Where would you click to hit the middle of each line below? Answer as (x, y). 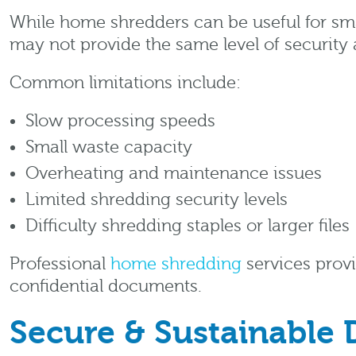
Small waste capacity (109, 147)
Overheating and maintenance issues (174, 174)
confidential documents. (106, 286)
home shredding (176, 264)
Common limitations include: (125, 83)
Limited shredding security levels (157, 200)
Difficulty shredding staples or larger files (188, 226)
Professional (60, 264)
